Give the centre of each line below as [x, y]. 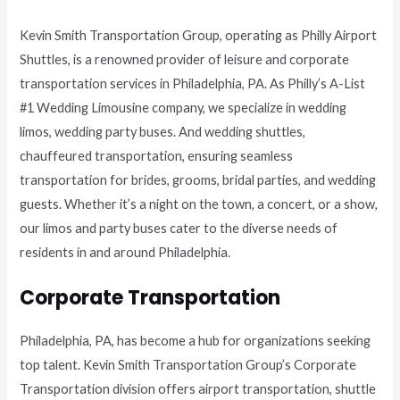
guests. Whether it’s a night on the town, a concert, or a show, [199, 204]
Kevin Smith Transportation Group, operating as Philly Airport [199, 36]
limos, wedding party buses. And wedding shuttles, [163, 132]
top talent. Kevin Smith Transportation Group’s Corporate [188, 364]
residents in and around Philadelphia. [125, 253]
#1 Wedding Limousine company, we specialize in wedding [183, 108]
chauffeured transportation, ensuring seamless [157, 156]
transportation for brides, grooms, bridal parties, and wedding [198, 180]
